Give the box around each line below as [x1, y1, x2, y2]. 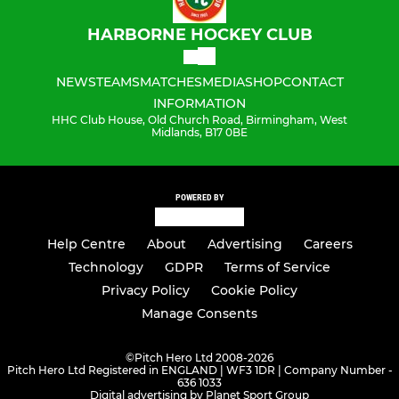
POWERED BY [175, 192, 224, 203]
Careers [303, 236, 353, 253]
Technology [69, 259, 143, 276]
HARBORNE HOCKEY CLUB [86, 25, 313, 45]
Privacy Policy [102, 282, 190, 299]
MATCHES [139, 74, 202, 91]
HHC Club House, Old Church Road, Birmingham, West [52, 113, 347, 127]
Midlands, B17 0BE [151, 126, 248, 140]
